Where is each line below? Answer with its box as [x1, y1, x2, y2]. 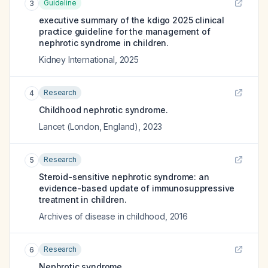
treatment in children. [39, 194, 127, 205]
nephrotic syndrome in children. [39, 38, 169, 48]
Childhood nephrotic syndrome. [39, 105, 168, 115]
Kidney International [39, 54, 115, 65]
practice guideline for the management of [39, 26, 211, 36]
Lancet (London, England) [39, 121, 139, 132]
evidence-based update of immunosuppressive [39, 183, 235, 193]
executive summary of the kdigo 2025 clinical [39, 15, 224, 25]
